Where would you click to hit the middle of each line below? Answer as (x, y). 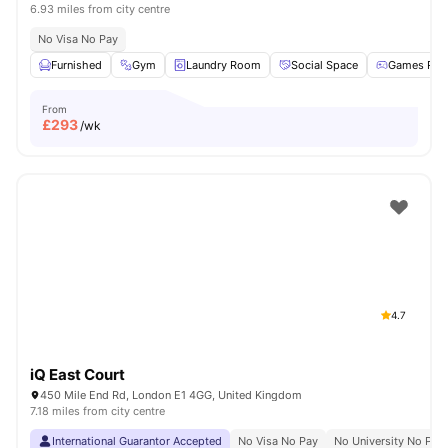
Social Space (324, 65)
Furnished (76, 65)
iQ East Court (77, 374)
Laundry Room (223, 65)
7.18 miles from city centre (97, 411)
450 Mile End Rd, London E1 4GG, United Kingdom (171, 395)
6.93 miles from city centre (100, 9)
